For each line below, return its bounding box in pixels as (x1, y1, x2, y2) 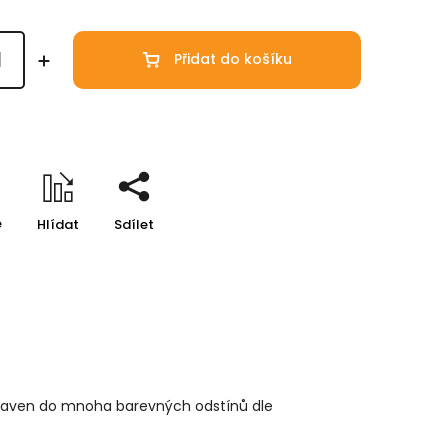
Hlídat (36, 214, 79, 234)
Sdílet (113, 214, 154, 234)
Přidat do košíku (174, 49, 293, 70)
